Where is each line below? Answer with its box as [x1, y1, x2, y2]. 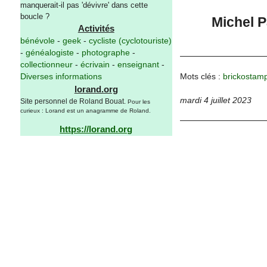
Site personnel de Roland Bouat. [20, 97, 128, 106]
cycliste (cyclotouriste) [88, 36, 172, 46]
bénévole [20, 36, 55, 46]
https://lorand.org [60, 123, 133, 134]
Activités [77, 23, 114, 34]
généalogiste [25, 48, 74, 58]
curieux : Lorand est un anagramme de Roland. [20, 107, 151, 114]
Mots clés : [179, 71, 223, 81]
